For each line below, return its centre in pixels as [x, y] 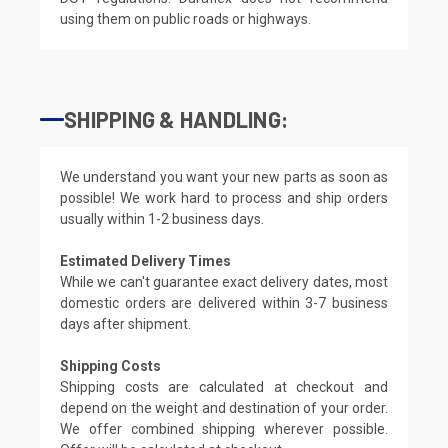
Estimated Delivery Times [145, 260]
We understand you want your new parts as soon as [224, 176]
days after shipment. [125, 323]
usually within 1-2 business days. [162, 218]
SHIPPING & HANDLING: [176, 118]
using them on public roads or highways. [185, 18]
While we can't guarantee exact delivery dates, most [224, 281]
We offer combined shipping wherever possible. [224, 428]
